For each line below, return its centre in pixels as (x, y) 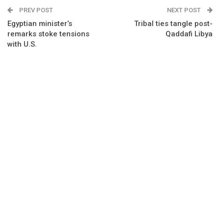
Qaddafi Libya (189, 34)
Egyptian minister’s (40, 24)
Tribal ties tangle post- (173, 24)
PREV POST (35, 10)
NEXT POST (185, 10)
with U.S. (22, 44)
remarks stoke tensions (48, 34)
